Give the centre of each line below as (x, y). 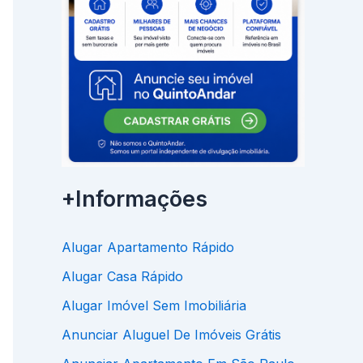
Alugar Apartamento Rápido (148, 247)
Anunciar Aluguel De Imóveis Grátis (171, 334)
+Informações (135, 199)
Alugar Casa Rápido (122, 276)
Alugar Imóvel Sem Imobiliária (154, 305)
